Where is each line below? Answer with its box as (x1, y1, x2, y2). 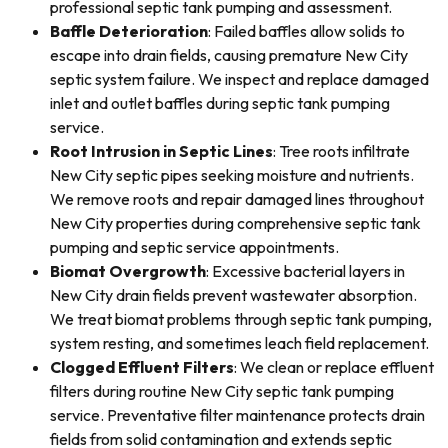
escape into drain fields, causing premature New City (50, 45, 408, 65)
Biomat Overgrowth (50, 261, 206, 281)
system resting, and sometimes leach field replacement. (50, 333, 429, 353)
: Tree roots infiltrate (273, 141, 410, 161)
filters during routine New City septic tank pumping (50, 381, 394, 401)
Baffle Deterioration (50, 21, 208, 41)
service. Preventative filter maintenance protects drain (50, 405, 425, 425)
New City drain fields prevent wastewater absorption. (50, 285, 417, 305)
